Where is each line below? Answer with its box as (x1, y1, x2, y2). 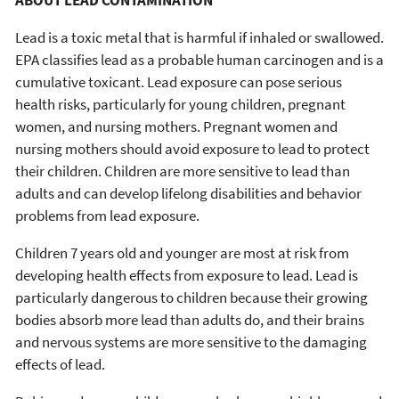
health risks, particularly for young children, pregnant (15, 94, 346, 115)
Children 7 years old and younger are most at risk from (15, 243, 349, 264)
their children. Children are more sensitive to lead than (15, 161, 350, 182)
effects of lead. (15, 354, 105, 375)
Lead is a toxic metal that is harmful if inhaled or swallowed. (15, 28, 384, 48)
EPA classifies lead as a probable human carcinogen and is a (15, 50, 384, 70)
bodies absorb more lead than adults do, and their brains (15, 310, 364, 330)
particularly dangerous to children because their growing (15, 288, 368, 308)
